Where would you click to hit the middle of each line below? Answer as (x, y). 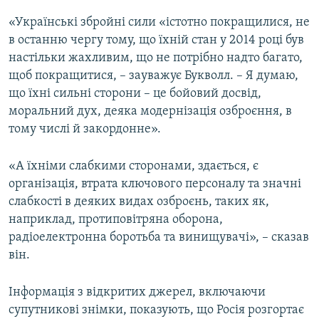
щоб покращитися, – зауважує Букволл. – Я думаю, (153, 76)
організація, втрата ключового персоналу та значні (155, 184)
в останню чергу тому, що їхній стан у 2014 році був (156, 41)
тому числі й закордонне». (85, 130)
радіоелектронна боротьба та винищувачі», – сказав (159, 238)
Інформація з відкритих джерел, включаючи (137, 293)
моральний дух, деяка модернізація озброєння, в (150, 112)
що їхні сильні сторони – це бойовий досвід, (135, 94)
